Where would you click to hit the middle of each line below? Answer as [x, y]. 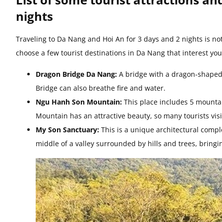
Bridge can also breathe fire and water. [101, 88]
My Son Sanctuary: [67, 129]
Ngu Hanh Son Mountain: [79, 102]
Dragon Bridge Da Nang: [76, 74]
